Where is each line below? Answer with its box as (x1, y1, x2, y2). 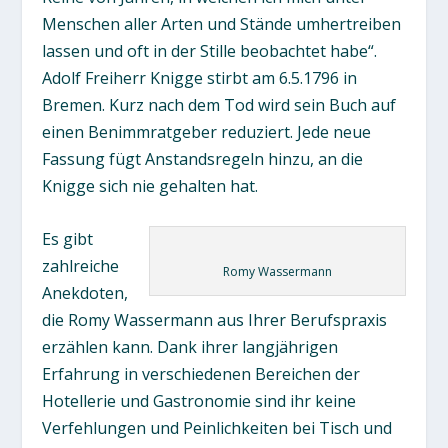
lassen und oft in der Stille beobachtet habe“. (42, 39, 378, 62)
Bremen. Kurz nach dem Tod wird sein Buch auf (42, 93, 397, 116)
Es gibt (42, 227, 94, 250)
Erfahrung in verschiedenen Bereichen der (42, 362, 361, 385)
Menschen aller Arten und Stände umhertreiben (42, 12, 402, 35)
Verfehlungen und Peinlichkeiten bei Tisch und (42, 416, 393, 439)
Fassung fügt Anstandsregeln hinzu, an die (42, 147, 364, 170)
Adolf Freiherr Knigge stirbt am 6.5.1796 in (42, 66, 358, 89)
